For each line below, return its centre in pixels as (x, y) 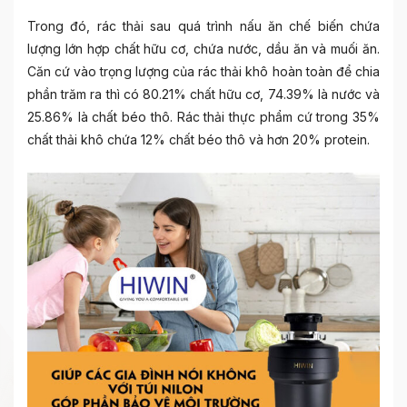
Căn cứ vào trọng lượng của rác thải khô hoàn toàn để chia (203, 71)
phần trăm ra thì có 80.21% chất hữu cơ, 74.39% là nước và (203, 94)
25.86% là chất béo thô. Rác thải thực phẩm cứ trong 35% (203, 116)
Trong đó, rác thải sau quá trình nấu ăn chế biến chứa (203, 25)
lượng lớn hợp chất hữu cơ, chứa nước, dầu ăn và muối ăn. (203, 48)
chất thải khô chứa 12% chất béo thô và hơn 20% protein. (199, 139)
